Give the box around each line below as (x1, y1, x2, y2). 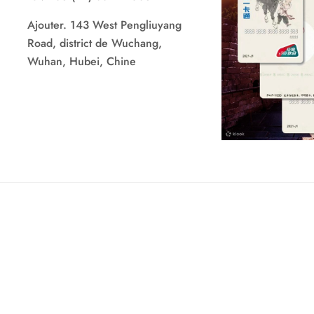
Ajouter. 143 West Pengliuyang (27, 17, 182, 33)
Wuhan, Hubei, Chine (27, 53, 136, 69)
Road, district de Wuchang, (27, 35, 162, 51)
